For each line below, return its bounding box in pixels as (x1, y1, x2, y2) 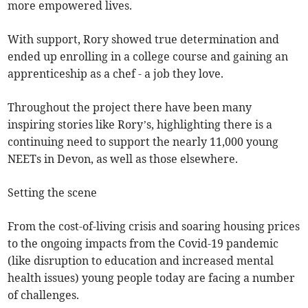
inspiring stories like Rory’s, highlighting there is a (8, 117, 273, 131)
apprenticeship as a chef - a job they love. (8, 66, 224, 80)
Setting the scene (8, 185, 98, 199)
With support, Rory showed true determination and (8, 32, 280, 46)
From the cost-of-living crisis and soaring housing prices (8, 219, 300, 233)
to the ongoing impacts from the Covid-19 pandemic (8, 236, 279, 250)
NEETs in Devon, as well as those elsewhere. (8, 151, 239, 166)
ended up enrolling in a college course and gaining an (8, 49, 289, 63)
